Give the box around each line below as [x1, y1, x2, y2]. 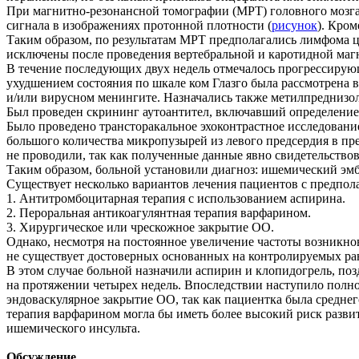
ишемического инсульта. [6, 321, 143, 335]
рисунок [272, 18, 317, 32]
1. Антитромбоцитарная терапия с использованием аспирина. [6, 191, 349, 205]
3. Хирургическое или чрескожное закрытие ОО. [6, 220, 274, 234]
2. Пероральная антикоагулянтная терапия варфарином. [6, 205, 314, 220]
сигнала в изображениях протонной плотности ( [6, 18, 272, 32]
